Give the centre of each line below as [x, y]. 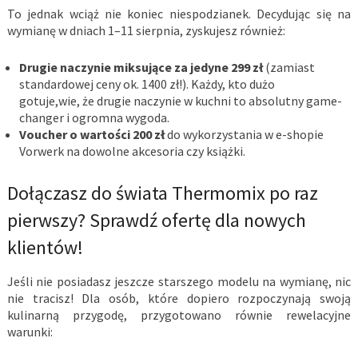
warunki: [30, 332]
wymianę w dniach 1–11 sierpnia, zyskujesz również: [146, 31]
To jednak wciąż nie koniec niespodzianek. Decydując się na [179, 14]
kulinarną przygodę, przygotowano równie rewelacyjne [179, 315]
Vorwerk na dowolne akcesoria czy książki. [132, 151]
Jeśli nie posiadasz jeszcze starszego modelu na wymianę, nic [179, 282]
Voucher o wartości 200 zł [91, 135]
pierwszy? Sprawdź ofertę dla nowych [156, 221]
